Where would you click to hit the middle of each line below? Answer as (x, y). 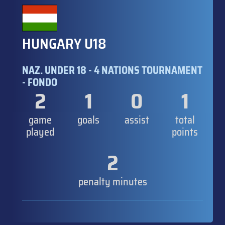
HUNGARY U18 (64, 43)
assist (137, 120)
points (185, 132)
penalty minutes (113, 182)
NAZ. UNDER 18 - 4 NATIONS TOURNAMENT (112, 70)
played (40, 132)
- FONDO (40, 82)
